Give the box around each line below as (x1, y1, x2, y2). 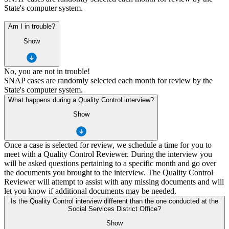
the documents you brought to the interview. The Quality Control (4, 168, 213, 177)
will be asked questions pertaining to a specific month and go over (4, 158, 216, 168)
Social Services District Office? (68, 204, 161, 213)
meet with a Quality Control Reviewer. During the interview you (4, 149, 212, 158)
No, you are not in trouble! (4, 66, 90, 76)
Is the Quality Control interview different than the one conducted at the (11, 197, 218, 205)
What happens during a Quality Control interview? (8, 96, 154, 104)
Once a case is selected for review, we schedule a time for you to (4, 140, 212, 149)
